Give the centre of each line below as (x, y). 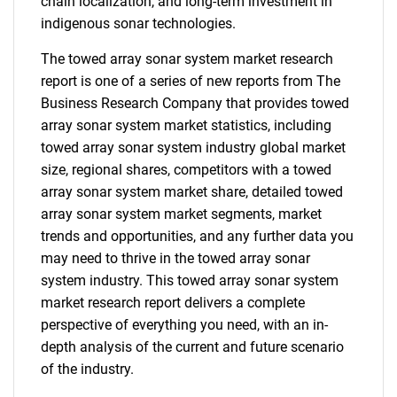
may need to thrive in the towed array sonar (175, 258)
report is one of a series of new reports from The (191, 81)
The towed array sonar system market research (187, 59)
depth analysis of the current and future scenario (192, 347)
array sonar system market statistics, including (186, 125)
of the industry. (87, 369)
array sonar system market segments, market (181, 214)
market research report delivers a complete (173, 303)
